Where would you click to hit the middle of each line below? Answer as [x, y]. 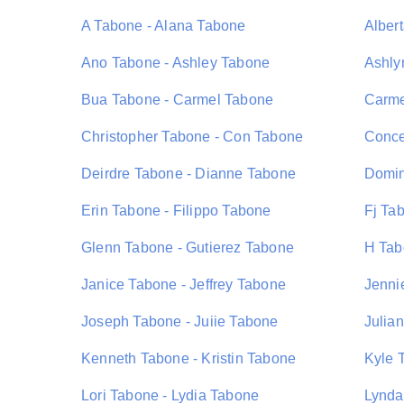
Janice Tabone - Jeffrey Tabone [184, 285]
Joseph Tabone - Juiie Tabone [180, 321]
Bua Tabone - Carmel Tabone [178, 100]
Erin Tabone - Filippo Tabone [176, 211]
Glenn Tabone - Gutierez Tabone [188, 248]
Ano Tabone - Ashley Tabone [176, 63]
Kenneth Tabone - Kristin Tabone [189, 358]
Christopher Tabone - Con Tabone [193, 137]
